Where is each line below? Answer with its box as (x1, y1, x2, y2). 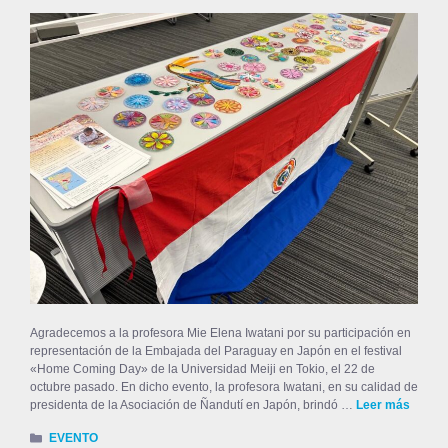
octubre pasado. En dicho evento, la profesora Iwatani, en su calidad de (30, 379, 418, 394)
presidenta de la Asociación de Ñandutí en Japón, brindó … (30, 397, 356, 412)
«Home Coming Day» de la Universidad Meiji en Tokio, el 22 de (30, 361, 375, 376)
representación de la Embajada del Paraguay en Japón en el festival (30, 343, 402, 358)
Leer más (356, 397, 410, 412)
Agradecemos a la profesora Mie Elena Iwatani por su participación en (30, 325, 411, 340)
